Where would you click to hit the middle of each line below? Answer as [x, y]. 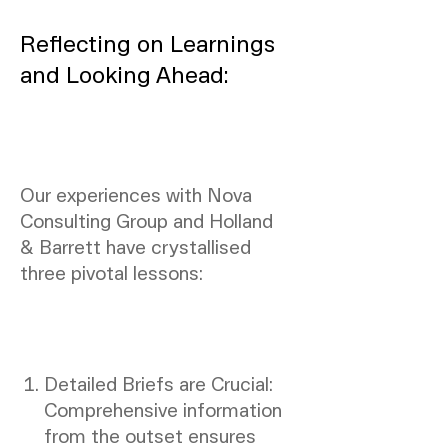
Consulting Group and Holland [146, 219]
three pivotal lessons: [111, 271]
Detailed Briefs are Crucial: [158, 383]
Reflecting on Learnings [147, 43]
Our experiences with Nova [135, 193]
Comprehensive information [162, 409]
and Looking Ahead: [123, 74]
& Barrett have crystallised [135, 245]
